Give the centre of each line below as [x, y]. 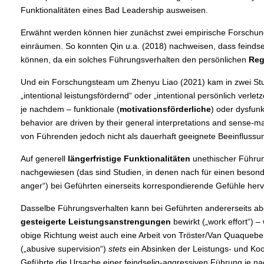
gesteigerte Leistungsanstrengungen [95, 222]
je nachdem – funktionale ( [70, 109]
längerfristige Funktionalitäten [129, 159]
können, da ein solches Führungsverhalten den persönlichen [134, 60]
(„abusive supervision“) [64, 249]
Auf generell [44, 159]
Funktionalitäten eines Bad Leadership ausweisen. [114, 10]
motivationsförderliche [165, 109]
